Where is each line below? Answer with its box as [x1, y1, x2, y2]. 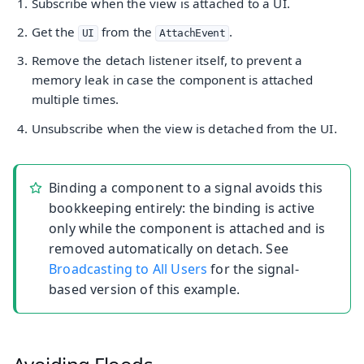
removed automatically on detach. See [49, 239, 288, 258]
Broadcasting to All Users [49, 259, 208, 278]
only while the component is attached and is [49, 219, 326, 237]
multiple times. [31, 91, 119, 108]
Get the [31, 23, 79, 40]
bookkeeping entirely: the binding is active [49, 198, 315, 217]
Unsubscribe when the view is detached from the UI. [31, 119, 337, 136]
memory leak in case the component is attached [31, 71, 313, 89]
